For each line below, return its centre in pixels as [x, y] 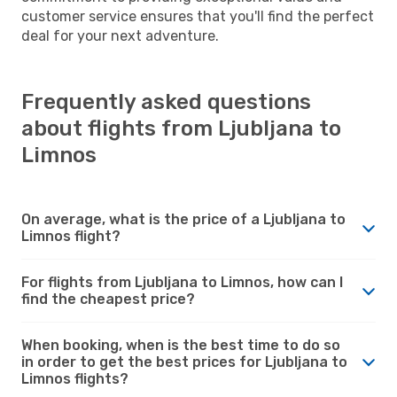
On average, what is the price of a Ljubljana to [183, 219]
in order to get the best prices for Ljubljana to [184, 362]
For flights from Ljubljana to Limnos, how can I [182, 282]
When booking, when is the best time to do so [181, 345]
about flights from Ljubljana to [181, 128]
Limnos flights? [75, 378]
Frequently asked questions [166, 101]
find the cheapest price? [108, 299]
